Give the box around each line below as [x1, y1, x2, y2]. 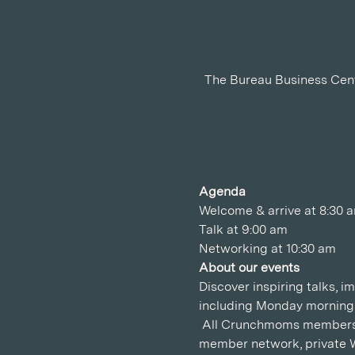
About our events [198, 260, 300, 275]
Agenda [198, 184, 246, 199]
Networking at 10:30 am [198, 241, 336, 256]
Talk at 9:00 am [198, 222, 288, 237]
